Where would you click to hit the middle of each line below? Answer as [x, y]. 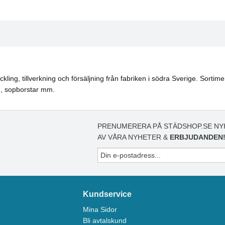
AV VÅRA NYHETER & [134, 137]
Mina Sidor [100, 210]
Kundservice [107, 194]
